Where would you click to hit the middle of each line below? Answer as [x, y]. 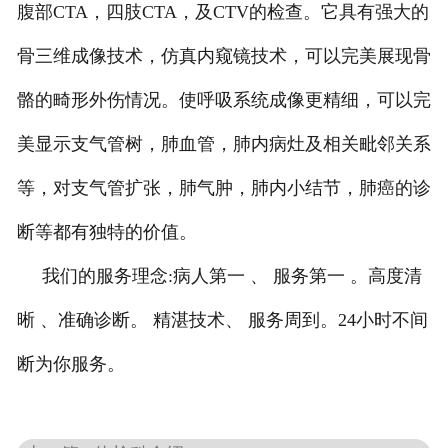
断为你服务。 [70, 364]
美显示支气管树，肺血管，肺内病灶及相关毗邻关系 [223, 144]
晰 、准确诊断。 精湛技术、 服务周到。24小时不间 [222, 320]
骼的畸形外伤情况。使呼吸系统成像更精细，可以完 [223, 100]
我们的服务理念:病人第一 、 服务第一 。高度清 [219, 276]
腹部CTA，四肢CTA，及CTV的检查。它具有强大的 [222, 12]
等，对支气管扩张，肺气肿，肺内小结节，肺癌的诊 [223, 188]
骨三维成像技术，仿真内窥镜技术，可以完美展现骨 [223, 56]
